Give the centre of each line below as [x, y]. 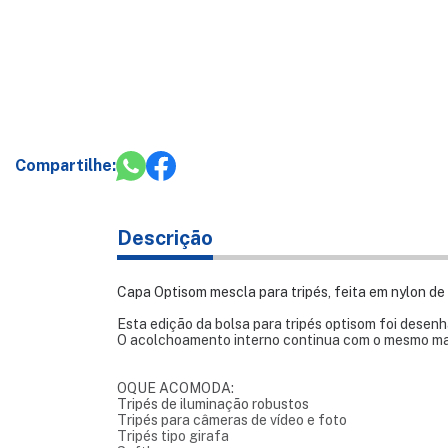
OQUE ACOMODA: [175, 388]
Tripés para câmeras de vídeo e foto [232, 420]
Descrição [165, 238]
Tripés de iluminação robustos [213, 404]
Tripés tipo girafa [173, 436]
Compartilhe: [65, 166]
